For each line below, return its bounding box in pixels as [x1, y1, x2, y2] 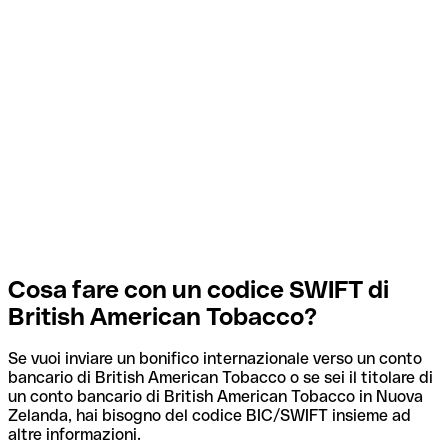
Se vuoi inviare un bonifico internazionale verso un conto [8, 349, 422, 369]
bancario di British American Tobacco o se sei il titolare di [8, 368, 433, 388]
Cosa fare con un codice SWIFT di [8, 275, 389, 303]
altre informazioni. [8, 425, 141, 445]
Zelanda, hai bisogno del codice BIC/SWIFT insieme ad [8, 406, 411, 426]
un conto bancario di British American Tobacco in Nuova [8, 387, 423, 407]
